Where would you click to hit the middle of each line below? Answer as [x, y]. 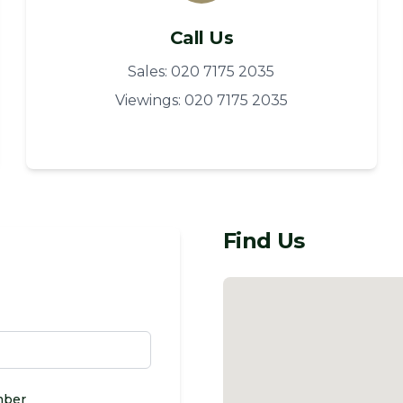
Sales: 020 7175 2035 [201, 72]
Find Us [264, 241]
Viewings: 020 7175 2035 [201, 100]
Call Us [201, 38]
